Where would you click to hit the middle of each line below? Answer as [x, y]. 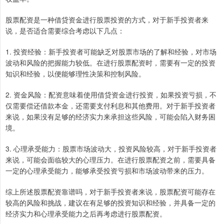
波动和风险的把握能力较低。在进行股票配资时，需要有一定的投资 [110, 63]
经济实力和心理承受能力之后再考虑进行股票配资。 [86, 214]
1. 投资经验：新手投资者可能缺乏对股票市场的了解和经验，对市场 [111, 52]
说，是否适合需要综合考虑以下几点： [65, 31]
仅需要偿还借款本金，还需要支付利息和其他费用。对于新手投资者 [110, 106]
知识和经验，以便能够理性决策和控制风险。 [75, 74]
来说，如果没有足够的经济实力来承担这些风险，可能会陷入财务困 [110, 117]
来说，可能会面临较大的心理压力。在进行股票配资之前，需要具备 [110, 160]
